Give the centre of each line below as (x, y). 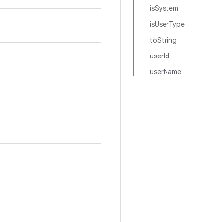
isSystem (164, 8)
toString (163, 40)
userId (160, 56)
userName (166, 72)
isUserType (167, 24)
